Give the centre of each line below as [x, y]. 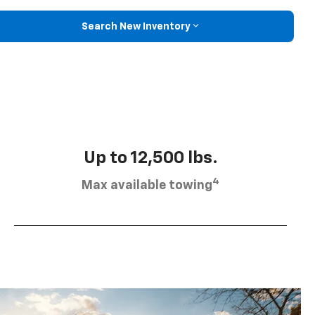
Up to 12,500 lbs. [150, 159]
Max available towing [147, 186]
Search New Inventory [136, 26]
